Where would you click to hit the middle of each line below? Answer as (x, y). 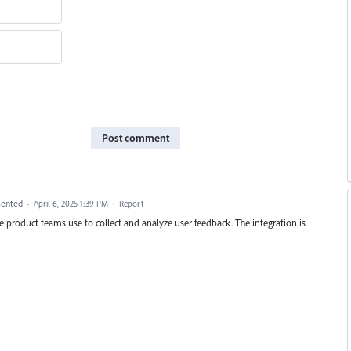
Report (131, 204)
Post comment (136, 138)
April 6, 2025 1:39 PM (71, 204)
